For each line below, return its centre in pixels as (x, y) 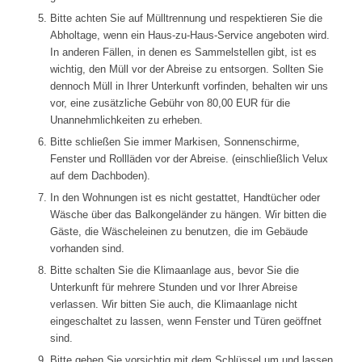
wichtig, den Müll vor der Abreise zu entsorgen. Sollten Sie (186, 69)
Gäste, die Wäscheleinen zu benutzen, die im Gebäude (179, 232)
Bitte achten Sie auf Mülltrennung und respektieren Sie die (186, 19)
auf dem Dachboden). (100, 176)
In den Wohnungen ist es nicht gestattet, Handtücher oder (185, 198)
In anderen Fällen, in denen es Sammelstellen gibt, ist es (183, 53)
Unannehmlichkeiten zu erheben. (126, 120)
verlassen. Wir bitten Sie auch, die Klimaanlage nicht (173, 305)
